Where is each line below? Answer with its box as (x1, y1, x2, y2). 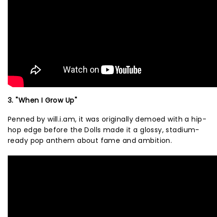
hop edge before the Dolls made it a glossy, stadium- (8, 125, 200, 135)
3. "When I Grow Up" (8, 95, 77, 105)
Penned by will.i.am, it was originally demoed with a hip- (8, 114, 206, 124)
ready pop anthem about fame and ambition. (8, 136, 174, 145)
